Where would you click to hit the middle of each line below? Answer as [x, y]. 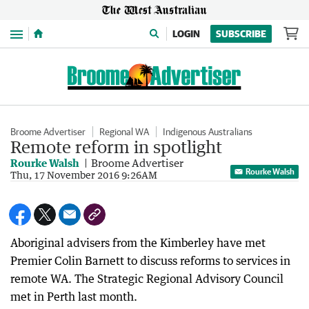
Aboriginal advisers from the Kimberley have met [138, 243]
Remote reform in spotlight [116, 147]
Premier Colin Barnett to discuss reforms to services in [150, 261]
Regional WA [124, 132]
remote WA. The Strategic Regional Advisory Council [147, 279]
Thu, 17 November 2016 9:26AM [84, 175]
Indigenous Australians [208, 132]
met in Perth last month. [74, 297]
